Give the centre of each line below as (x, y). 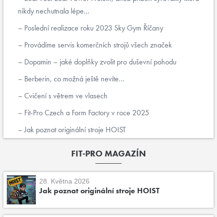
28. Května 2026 (64, 181)
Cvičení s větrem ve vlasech (65, 96)
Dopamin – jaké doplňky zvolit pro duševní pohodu (99, 62)
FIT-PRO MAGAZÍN (108, 153)
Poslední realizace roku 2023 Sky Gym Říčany (93, 28)
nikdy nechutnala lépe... (54, 11)
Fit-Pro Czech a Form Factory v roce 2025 (86, 113)
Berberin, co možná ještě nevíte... (73, 79)
